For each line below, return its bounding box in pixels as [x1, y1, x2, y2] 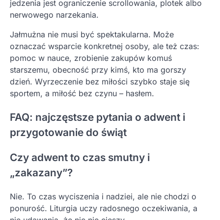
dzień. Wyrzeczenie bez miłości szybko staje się [10, 76, 190, 86]
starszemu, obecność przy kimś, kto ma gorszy [10, 64, 186, 75]
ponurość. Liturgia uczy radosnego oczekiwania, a [10, 203, 197, 214]
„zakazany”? [10, 166, 73, 179]
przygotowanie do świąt [10, 126, 127, 138]
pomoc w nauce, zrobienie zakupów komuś [10, 53, 172, 63]
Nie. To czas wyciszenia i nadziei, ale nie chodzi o [10, 192, 196, 202]
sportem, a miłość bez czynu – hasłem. [10, 88, 154, 98]
